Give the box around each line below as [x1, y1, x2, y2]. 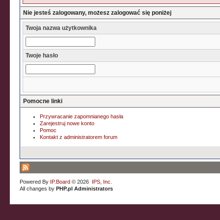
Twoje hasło [26, 52, 58, 59]
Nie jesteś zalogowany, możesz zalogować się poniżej [23, 9, 172, 16]
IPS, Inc [92, 179, 111, 185]
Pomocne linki [23, 98, 63, 105]
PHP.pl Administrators [56, 186, 113, 192]
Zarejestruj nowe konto [40, 120, 95, 126]
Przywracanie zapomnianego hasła [40, 113, 124, 119]
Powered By [20, 179, 51, 185]
